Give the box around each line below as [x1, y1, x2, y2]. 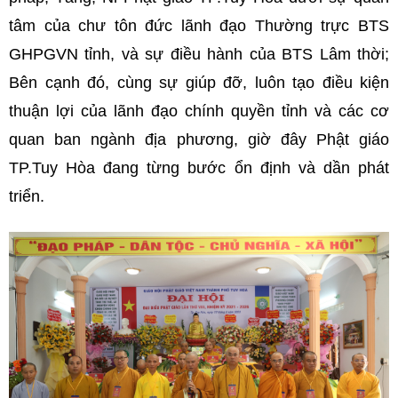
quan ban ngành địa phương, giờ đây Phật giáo [9, 130, 389, 148]
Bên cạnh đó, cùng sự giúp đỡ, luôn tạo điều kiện [9, 73, 389, 92]
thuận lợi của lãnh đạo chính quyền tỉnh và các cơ [9, 101, 389, 120]
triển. [9, 187, 44, 205]
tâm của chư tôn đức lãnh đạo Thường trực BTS [9, 16, 389, 35]
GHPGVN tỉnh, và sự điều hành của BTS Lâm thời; [9, 44, 389, 63]
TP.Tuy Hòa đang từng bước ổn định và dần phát [9, 158, 389, 177]
